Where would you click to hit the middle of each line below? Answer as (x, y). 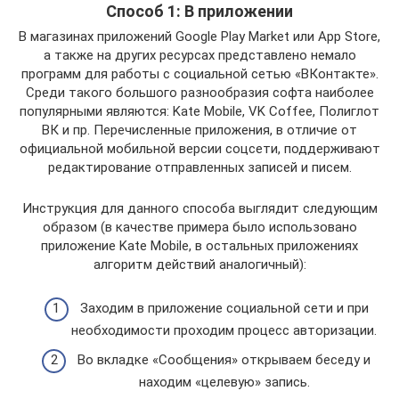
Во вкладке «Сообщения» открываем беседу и (224, 360)
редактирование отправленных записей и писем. (199, 167)
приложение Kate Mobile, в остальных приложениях (199, 246)
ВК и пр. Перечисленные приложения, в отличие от (199, 130)
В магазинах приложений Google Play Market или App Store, (199, 37)
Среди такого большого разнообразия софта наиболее (199, 93)
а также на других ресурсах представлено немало (199, 55)
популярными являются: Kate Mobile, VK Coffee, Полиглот (199, 111)
